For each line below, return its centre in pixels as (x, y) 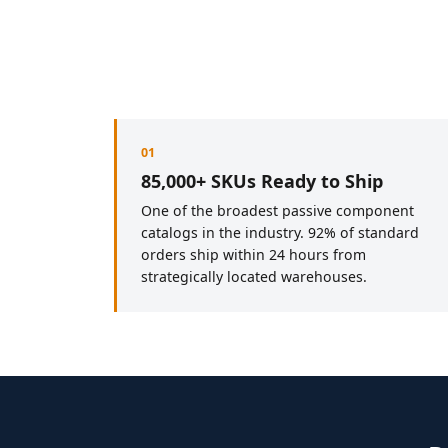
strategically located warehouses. (254, 276)
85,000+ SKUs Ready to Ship (262, 180)
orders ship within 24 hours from (253, 254)
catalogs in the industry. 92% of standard (280, 232)
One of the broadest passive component (277, 210)
